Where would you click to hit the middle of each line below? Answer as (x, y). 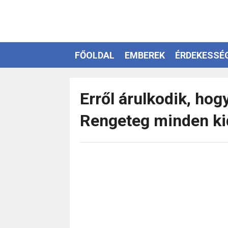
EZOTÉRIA (96, 80)
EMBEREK (145, 55)
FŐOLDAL (95, 55)
